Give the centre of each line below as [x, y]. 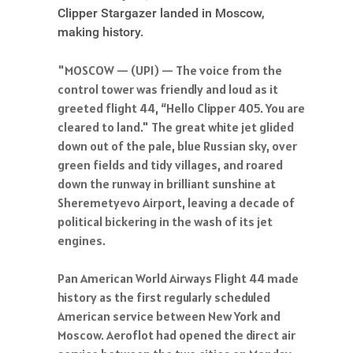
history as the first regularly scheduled [164, 297]
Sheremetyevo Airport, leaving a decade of [176, 203]
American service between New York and [169, 316]
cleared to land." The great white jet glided [176, 127]
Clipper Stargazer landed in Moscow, [161, 13]
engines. [82, 240]
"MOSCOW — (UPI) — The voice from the [170, 70]
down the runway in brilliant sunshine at [167, 184]
